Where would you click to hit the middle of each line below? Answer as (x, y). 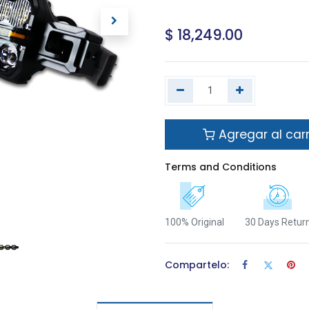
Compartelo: (197, 265)
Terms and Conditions (221, 167)
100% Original (195, 222)
